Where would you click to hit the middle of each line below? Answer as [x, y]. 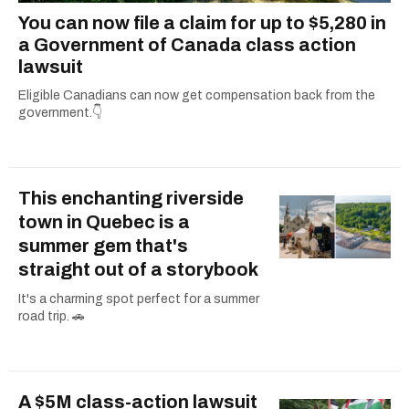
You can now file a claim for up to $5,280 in [202, 22]
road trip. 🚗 [52, 316]
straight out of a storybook [138, 269]
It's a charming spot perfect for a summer [139, 299]
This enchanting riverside [131, 198]
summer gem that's [103, 245]
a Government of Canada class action [187, 44]
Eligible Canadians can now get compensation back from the [197, 95]
